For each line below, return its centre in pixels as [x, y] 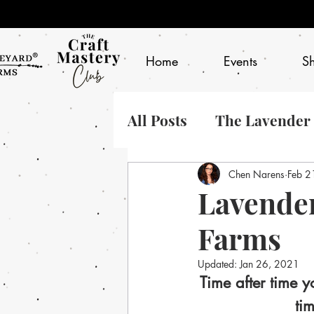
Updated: [219, 264]
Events [240, 61]
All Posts [157, 120]
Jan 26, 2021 [269, 264]
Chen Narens [257, 174]
